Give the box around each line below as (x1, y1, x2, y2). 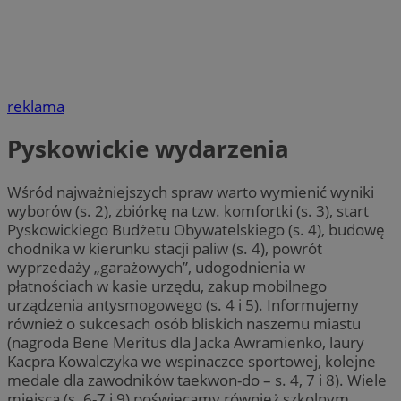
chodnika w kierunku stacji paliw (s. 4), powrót (7, 237, 322, 259)
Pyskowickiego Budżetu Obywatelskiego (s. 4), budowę (7, 218, 385, 240)
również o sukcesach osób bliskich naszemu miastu (7, 312, 361, 334)
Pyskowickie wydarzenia (7, 132, 289, 166)
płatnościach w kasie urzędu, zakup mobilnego (7, 275, 327, 296)
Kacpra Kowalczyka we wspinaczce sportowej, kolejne (7, 350, 376, 371)
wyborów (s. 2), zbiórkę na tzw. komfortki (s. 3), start (7, 200, 369, 221)
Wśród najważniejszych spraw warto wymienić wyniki (7, 181, 374, 202)
